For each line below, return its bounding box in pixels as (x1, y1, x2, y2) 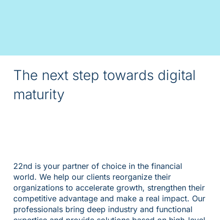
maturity (13, 86, 65, 103)
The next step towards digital (13, 67, 196, 84)
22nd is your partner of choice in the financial (13, 161, 182, 171)
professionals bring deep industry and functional (13, 204, 192, 214)
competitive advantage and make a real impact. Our (13, 193, 205, 203)
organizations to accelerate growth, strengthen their (13, 182, 205, 192)
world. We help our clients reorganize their (13, 171, 171, 182)
